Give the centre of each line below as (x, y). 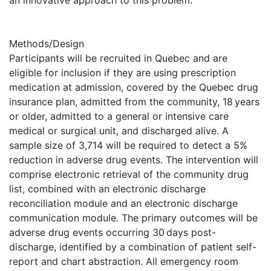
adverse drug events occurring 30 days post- (113, 233)
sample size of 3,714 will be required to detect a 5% (128, 145)
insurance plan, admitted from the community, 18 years (134, 102)
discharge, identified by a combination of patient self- (133, 247)
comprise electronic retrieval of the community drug (129, 175)
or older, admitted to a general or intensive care (119, 116)
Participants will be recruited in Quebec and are (118, 58)
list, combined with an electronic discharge (107, 189)
